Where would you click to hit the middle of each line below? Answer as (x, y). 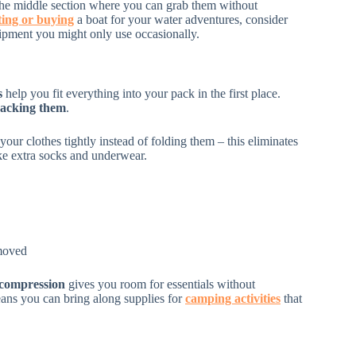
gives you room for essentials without (160, 284)
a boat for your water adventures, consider (181, 20)
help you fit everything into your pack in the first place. (141, 94)
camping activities (233, 299)
